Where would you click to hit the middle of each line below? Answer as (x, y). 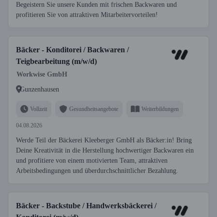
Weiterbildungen (160, 109)
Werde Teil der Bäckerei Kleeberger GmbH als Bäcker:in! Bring (104, 140)
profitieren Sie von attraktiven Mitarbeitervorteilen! (87, 15)
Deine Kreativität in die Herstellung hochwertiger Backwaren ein (105, 150)
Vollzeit (39, 109)
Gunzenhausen (39, 89)
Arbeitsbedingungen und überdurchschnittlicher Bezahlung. (97, 171)
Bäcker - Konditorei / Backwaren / (72, 50)
